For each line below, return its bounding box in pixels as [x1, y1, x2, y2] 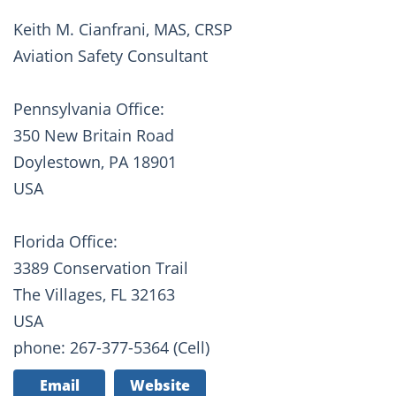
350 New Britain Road [13, 125, 174, 147]
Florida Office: [13, 231, 118, 253]
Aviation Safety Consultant [13, 45, 208, 67]
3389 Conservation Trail [13, 257, 188, 279]
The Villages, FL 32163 [13, 284, 175, 306]
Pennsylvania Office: [13, 98, 164, 120]
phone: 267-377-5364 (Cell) [13, 337, 209, 359]
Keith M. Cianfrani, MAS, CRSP [13, 19, 232, 41]
